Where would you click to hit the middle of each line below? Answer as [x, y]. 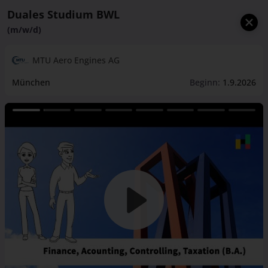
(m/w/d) [24, 30]
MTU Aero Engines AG [76, 60]
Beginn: [205, 82]
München [31, 82]
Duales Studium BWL [63, 14]
